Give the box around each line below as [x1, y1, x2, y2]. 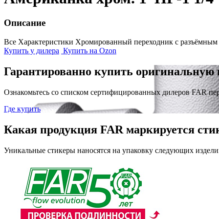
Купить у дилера [4, 46, 59, 55]
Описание [4, 18, 45, 28]
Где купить [4, 104, 41, 113]
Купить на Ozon [61, 46, 116, 55]
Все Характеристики [4, 38, 73, 46]
